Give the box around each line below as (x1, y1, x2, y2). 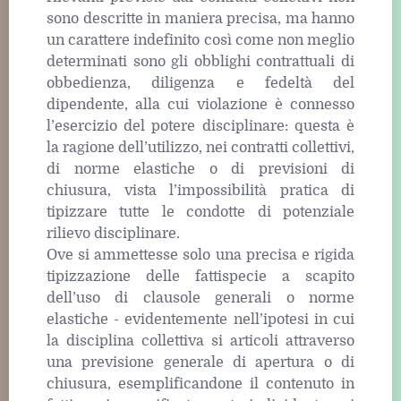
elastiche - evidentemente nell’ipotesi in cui (47, 311, 354, 328)
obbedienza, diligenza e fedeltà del (47, 75, 354, 92)
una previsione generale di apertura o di (47, 354, 354, 371)
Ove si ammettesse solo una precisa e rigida (47, 247, 354, 264)
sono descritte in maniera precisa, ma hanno (47, 11, 354, 28)
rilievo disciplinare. (47, 226, 180, 243)
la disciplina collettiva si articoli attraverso (47, 333, 354, 350)
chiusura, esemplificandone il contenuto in (47, 376, 354, 393)
